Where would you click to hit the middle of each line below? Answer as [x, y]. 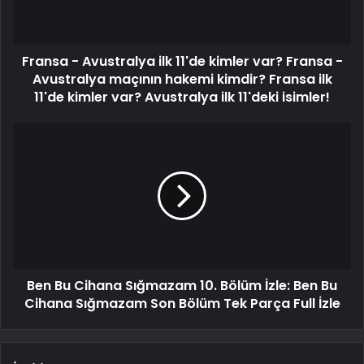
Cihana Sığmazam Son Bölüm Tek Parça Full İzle [182, 304]
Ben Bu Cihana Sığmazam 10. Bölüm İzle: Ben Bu [182, 286]
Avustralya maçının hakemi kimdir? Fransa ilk [182, 80]
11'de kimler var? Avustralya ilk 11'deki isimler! [182, 97]
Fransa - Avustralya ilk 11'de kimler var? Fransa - [182, 62]
